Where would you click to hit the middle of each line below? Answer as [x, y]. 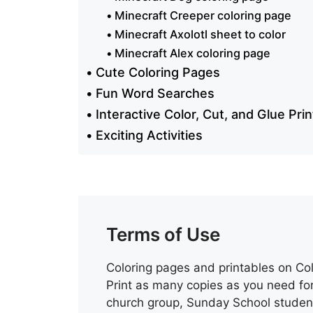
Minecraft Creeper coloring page [203, 15]
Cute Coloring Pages [158, 72]
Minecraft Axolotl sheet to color [200, 34]
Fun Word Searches [155, 93]
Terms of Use [163, 234]
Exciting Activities [149, 135]
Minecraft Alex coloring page [192, 53]
